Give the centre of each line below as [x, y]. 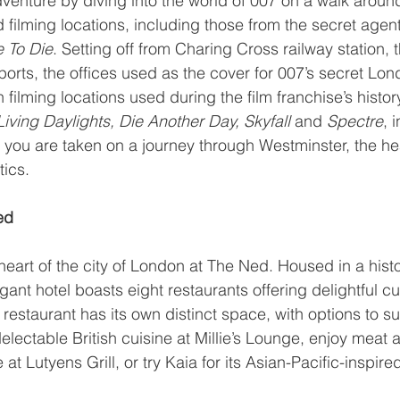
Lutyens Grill [71, 362]
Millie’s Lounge [247, 338]
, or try [140, 362]
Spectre [355, 121]
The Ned [238, 266]
